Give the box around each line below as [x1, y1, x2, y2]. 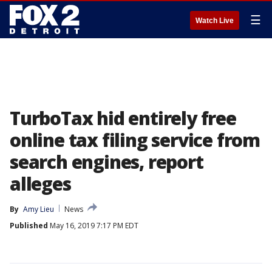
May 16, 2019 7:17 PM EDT [48, 220, 138, 231]
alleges [10, 171, 71, 196]
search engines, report [10, 149, 203, 174]
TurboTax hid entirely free [10, 106, 236, 131]
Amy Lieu [23, 204, 54, 214]
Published [10, 220, 48, 231]
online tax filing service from [10, 127, 260, 152]
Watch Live [195, 16, 234, 25]
